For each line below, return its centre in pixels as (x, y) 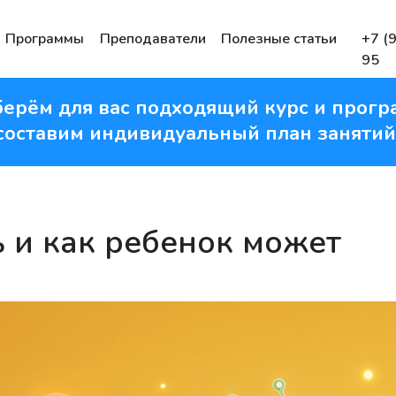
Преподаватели (153, 39)
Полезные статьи (279, 39)
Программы (45, 39)
